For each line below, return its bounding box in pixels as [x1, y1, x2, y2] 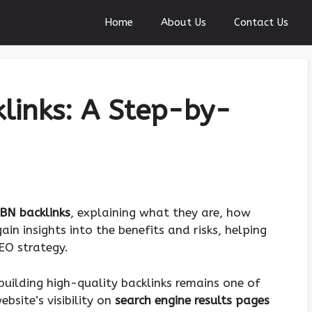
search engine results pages [115, 292, 270, 307]
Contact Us [234, 16, 288, 29]
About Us [161, 16, 206, 29]
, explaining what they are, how [70, 205, 251, 220]
